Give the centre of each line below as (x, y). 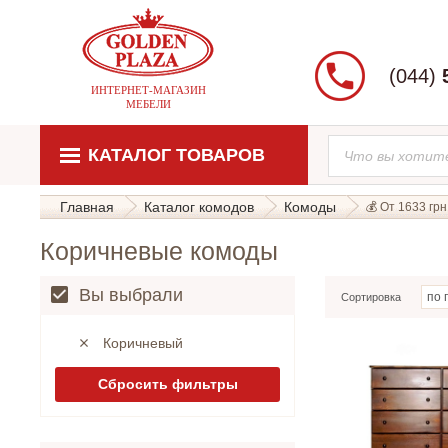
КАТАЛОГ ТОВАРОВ (174, 155)
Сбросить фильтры (167, 384)
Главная (87, 207)
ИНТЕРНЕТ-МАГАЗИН (148, 89)
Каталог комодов (199, 207)
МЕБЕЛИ (148, 103)
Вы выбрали (131, 295)
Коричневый (143, 343)
